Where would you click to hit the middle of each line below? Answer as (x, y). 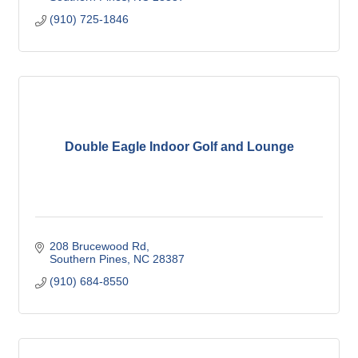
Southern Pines (88, 259)
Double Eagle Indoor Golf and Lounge (179, 147)
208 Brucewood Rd (97, 247)
